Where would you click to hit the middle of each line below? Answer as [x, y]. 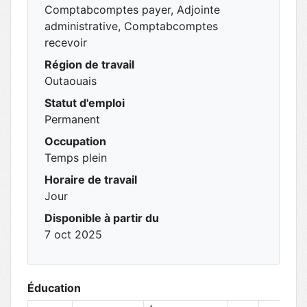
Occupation [75, 141]
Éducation [54, 288]
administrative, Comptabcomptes [131, 26]
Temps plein [76, 158]
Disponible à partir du [102, 218]
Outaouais [71, 81]
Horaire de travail [91, 180]
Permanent [72, 119]
